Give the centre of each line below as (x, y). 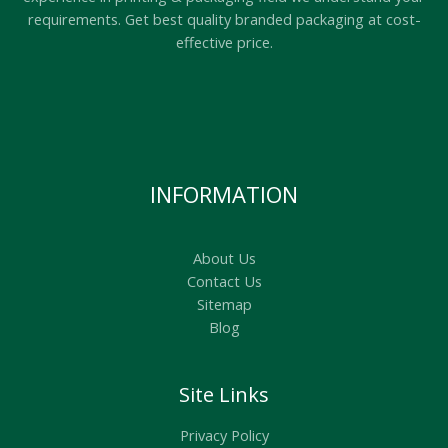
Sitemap (224, 304)
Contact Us (224, 281)
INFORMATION (224, 194)
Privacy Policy (224, 435)
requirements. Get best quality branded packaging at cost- (224, 19)
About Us (224, 258)
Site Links (224, 395)
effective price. (224, 42)
